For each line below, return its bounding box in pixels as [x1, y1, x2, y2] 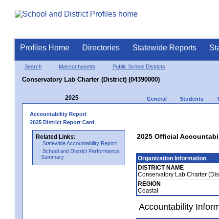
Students [180, 95, 203, 102]
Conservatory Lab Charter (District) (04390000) [22, 75, 160, 83]
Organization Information [138, 154, 206, 162]
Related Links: [36, 133, 76, 140]
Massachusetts [59, 64, 95, 69]
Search [24, 64, 42, 69]
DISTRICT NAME [138, 164, 184, 171]
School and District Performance [43, 148, 119, 154]
